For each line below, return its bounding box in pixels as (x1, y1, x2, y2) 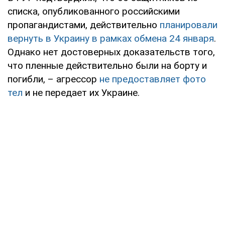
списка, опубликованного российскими (8, 5, 180, 17)
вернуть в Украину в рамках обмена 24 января (8, 32, 214, 44)
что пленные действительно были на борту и (8, 59, 207, 71)
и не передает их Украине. (25, 86, 140, 98)
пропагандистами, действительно (8, 19, 160, 31)
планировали (160, 19, 217, 31)
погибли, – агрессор (8, 73, 99, 85)
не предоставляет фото (99, 73, 206, 85)
